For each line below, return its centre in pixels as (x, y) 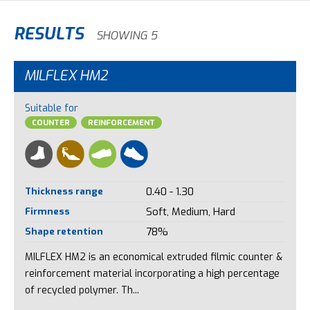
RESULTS (51, 34)
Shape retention (64, 231)
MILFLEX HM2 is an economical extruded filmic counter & (153, 257)
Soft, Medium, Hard (190, 211)
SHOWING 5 (127, 35)
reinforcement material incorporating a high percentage (152, 274)
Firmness (47, 211)
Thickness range (64, 191)
